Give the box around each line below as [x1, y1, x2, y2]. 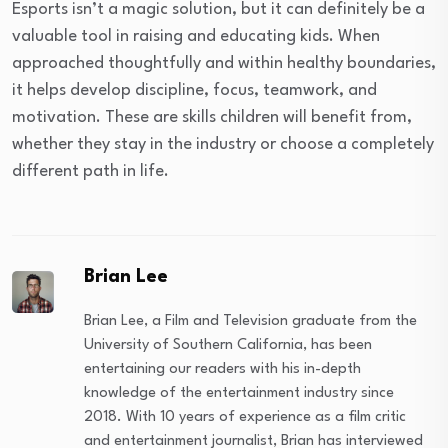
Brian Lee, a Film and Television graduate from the [84, 313, 418, 329]
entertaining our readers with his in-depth [84, 361, 362, 377]
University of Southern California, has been [84, 337, 373, 353]
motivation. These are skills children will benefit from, [12, 108, 412, 126]
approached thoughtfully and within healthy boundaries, [12, 54, 436, 72]
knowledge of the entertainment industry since [84, 385, 395, 401]
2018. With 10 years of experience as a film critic [84, 409, 407, 425]
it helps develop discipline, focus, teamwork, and [12, 81, 377, 99]
